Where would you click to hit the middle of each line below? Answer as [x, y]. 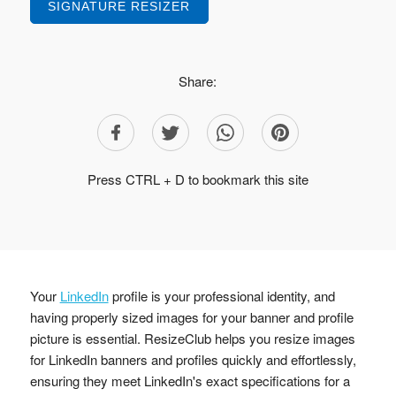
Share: [198, 80]
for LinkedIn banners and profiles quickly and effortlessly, [193, 359]
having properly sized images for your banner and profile [191, 316]
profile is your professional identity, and [221, 295]
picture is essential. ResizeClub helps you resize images [192, 338]
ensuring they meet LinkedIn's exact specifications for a [190, 380]
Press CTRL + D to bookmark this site [198, 179]
